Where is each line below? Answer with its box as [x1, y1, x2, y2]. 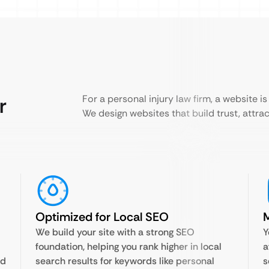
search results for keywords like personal [35, 255, 214, 267]
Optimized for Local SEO [35, 209, 169, 225]
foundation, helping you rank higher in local [35, 240, 222, 253]
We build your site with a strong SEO [35, 226, 195, 238]
